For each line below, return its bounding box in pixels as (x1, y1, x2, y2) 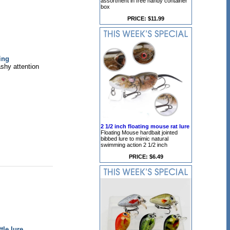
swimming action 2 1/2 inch (101, 142, 167, 148)
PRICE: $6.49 (128, 154, 163, 160)
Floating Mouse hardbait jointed (101, 129, 178, 136)
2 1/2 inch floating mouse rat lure (101, 123, 189, 129)
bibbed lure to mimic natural (101, 136, 168, 142)
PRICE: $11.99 (127, 15, 164, 22)
